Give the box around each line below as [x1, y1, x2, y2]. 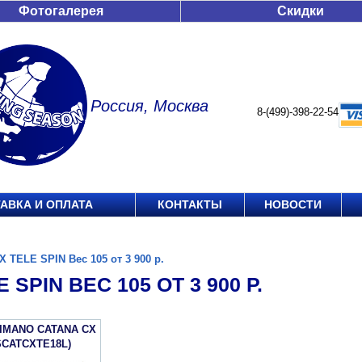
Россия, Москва [90, 97, 208, 115]
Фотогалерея [19, 4, 103, 18]
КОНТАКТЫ [158, 198, 222, 211]
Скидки [277, 4, 324, 18]
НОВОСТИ [264, 198, 322, 211]
